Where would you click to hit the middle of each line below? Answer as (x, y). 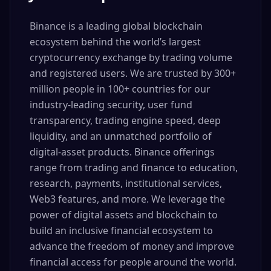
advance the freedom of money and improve (132, 246)
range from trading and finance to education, (134, 168)
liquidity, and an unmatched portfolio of (121, 136)
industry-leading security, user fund (111, 105)
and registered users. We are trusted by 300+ (133, 73)
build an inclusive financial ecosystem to (121, 230)
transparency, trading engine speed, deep (125, 120)
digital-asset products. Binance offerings (122, 152)
